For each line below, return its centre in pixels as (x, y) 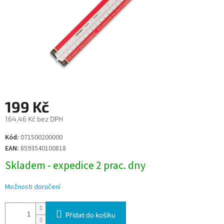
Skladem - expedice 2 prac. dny (75, 166)
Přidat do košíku (90, 215)
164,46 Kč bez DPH (34, 119)
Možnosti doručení (33, 187)
